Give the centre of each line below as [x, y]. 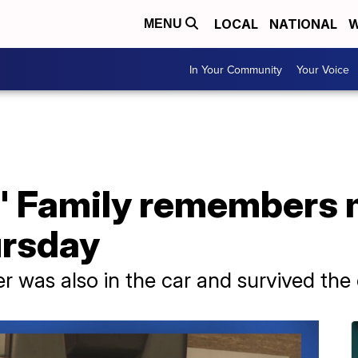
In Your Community [236, 69]
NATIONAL [303, 24]
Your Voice [323, 69]
